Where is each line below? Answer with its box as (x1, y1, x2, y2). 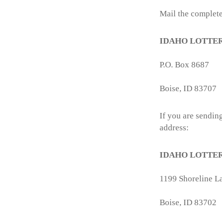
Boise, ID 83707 (160, 84, 217, 93)
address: (160, 123, 189, 132)
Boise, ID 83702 (160, 198, 217, 207)
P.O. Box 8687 (160, 60, 209, 69)
